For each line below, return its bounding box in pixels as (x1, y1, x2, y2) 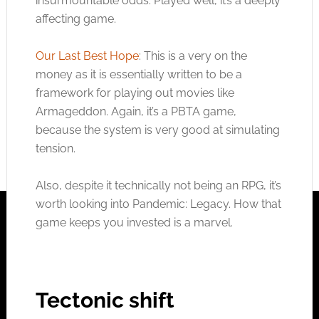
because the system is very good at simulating (35, 123, 280, 137)
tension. (35, 142, 75, 155)
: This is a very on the (138, 49, 247, 63)
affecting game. (35, 12, 116, 26)
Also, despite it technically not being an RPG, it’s (35, 179, 281, 192)
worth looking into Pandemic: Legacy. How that (35, 197, 281, 211)
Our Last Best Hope (35, 49, 139, 63)
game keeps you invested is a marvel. (35, 216, 233, 229)
